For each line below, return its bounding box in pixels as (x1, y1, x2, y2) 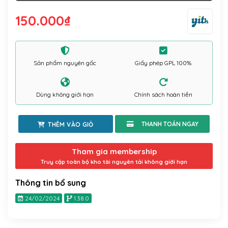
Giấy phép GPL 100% (135, 59, 191, 67)
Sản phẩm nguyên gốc (34, 59, 96, 67)
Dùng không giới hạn (36, 91, 94, 99)
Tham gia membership (71, 147, 157, 157)
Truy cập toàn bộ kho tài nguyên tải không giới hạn (41, 158, 187, 166)
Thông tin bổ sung (15, 178, 86, 188)
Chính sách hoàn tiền (134, 91, 192, 99)
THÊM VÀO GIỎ (48, 121, 94, 129)
